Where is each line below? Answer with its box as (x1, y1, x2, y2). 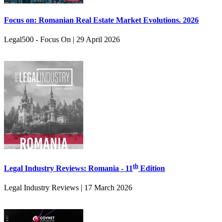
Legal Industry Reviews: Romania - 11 (4, 164, 133, 173)
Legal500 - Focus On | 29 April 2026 (4, 35, 120, 44)
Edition (138, 164, 165, 173)
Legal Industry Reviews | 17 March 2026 (4, 183, 132, 192)
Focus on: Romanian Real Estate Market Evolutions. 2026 (4, 16, 199, 25)
